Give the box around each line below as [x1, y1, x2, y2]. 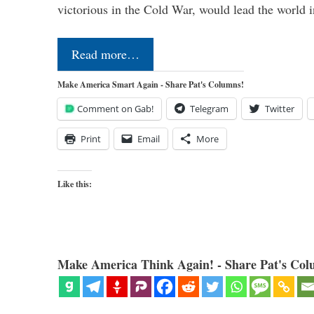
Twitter [265, 102, 294, 115]
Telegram [190, 102, 228, 115]
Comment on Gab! [77, 102, 153, 115]
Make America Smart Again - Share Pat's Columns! [57, 78, 244, 90]
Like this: [57, 177, 92, 190]
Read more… [71, 45, 139, 62]
